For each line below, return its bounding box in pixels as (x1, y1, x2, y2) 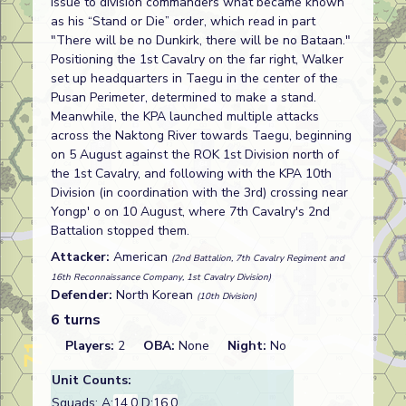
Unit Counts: (52, 372, 131, 389)
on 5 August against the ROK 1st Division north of (51, 146, 339, 163)
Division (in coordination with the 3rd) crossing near (51, 184, 348, 201)
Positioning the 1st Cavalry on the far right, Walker (51, 51, 343, 68)
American (113, 248, 171, 266)
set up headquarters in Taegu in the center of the (51, 70, 338, 87)
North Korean (116, 286, 197, 304)
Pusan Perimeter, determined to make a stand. (51, 89, 316, 106)
